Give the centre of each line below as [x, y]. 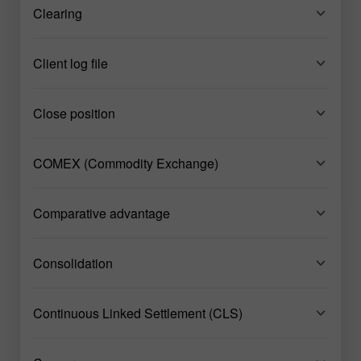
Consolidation [73, 263]
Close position [74, 113]
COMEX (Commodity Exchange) [126, 163]
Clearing [58, 13]
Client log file [71, 63]
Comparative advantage [102, 213]
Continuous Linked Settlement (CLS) [138, 313]
